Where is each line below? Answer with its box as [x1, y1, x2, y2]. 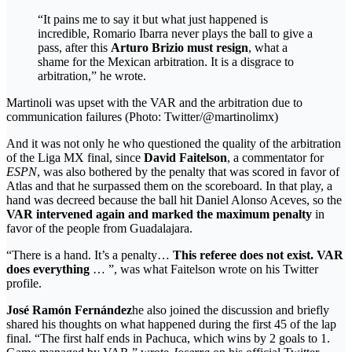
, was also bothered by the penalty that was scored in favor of [37, 164, 339, 178]
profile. [6, 276, 42, 290]
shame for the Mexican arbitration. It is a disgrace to [38, 54, 294, 68]
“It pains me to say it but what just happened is [38, 12, 268, 26]
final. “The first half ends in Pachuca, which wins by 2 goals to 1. [6, 331, 330, 345]
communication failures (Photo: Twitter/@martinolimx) [6, 109, 278, 123]
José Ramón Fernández [6, 302, 132, 317]
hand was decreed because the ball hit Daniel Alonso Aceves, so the [6, 192, 342, 207]
